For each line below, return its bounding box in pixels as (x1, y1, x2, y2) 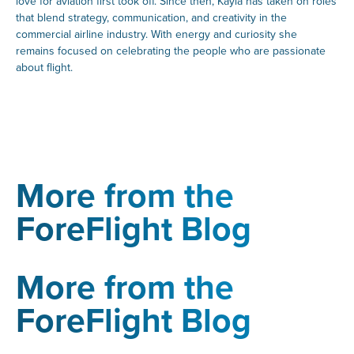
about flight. (15, 58, 73, 75)
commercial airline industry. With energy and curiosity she (15, 25, 297, 42)
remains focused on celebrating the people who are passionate (15, 42, 326, 58)
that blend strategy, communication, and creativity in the (15, 9, 287, 25)
